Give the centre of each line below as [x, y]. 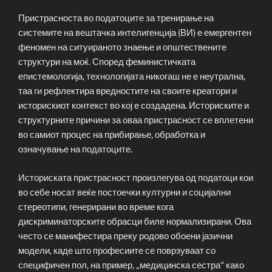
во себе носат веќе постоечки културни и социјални [124, 192]
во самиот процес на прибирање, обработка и [112, 135]
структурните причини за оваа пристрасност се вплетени [136, 121]
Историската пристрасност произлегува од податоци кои [136, 178]
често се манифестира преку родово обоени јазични [125, 236]
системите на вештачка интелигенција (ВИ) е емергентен [135, 33]
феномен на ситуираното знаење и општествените [122, 48]
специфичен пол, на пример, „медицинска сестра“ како [131, 265]
